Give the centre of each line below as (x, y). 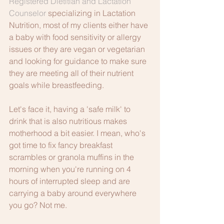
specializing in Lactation (92, 13)
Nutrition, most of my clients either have (79, 25)
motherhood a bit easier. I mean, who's (78, 133)
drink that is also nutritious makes (69, 121)
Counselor (27, 13)
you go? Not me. (39, 205)
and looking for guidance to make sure (79, 61)
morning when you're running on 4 (71, 169)
